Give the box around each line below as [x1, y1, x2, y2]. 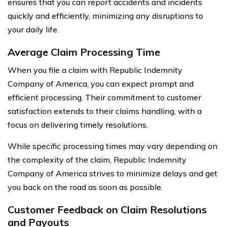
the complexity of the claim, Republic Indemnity [8, 154, 186, 165]
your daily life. [8, 24, 59, 34]
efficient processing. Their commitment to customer [8, 92, 201, 102]
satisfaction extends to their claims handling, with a [8, 105, 202, 116]
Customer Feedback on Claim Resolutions [8, 203, 207, 216]
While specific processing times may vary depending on [8, 140, 217, 151]
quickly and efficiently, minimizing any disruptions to [8, 10, 203, 21]
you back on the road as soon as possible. [8, 181, 163, 192]
